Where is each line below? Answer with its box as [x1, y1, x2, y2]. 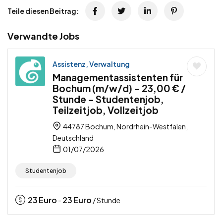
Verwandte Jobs [7, 30, 79, 42]
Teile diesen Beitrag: [7, 6, 79, 16]
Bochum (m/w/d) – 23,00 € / [53, 82, 186, 95]
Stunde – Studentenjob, [53, 93, 164, 106]
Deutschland [53, 133, 94, 143]
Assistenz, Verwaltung [53, 59, 130, 69]
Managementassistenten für [53, 71, 183, 84]
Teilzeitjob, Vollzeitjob [53, 104, 159, 116]
